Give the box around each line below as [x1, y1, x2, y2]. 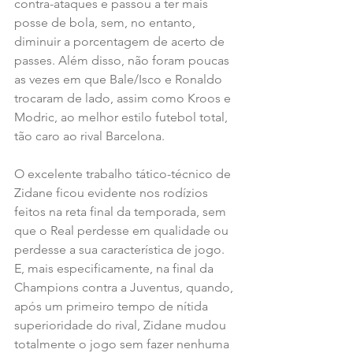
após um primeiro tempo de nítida [14, 298, 211, 314]
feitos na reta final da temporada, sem [14, 203, 229, 219]
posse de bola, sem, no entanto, [14, 14, 199, 30]
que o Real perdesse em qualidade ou [14, 222, 232, 238]
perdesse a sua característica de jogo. [14, 241, 228, 257]
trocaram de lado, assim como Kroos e [14, 90, 234, 106]
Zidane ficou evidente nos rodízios [14, 184, 211, 200]
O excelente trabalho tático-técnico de [14, 165, 234, 181]
